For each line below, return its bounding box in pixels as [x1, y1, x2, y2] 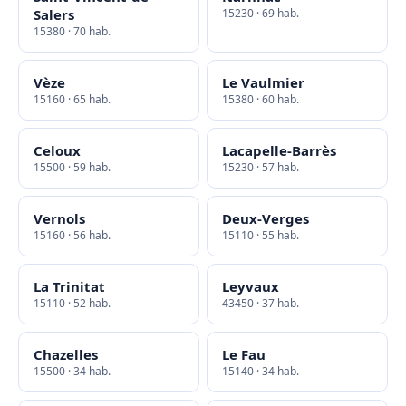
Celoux [34, 141, 81, 159]
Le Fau [222, 345, 266, 363]
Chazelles [34, 345, 98, 363]
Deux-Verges [222, 209, 309, 227]
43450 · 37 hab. [222, 295, 299, 311]
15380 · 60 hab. [222, 92, 299, 107]
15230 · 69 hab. [222, 5, 299, 21]
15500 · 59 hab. [34, 159, 111, 175]
